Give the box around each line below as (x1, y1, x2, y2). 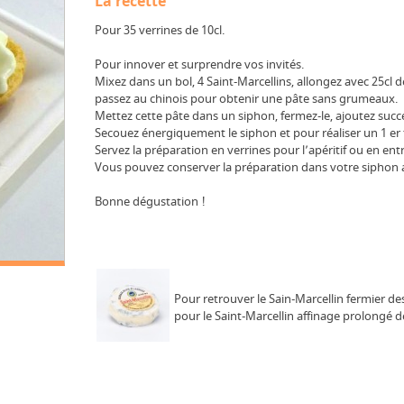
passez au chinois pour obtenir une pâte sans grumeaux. (95, 90, 398, 107)
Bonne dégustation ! (95, 193, 206, 210)
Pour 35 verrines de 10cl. (95, 22, 225, 39)
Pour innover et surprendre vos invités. (95, 56, 304, 73)
